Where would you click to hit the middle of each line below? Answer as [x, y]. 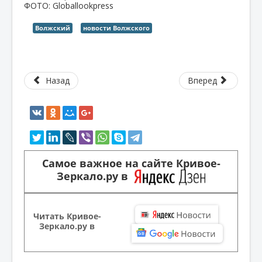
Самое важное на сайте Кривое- [131, 163]
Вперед [202, 80]
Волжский [53, 27]
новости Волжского [116, 27]
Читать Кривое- [67, 216]
